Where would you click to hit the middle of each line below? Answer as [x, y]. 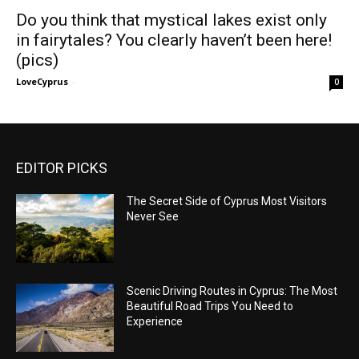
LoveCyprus [42, 81]
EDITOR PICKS [62, 168]
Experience [155, 321]
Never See [153, 216]
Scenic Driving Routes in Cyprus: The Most [232, 290]
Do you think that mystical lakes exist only [171, 20]
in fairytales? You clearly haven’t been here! [174, 40]
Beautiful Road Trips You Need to [210, 306]
